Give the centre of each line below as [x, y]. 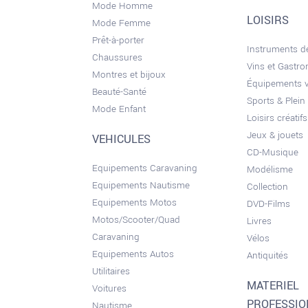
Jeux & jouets [275, 135]
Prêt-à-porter [119, 40]
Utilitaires [111, 271]
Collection [268, 187]
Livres [260, 221]
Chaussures [118, 57]
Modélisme [270, 169]
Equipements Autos [133, 254]
